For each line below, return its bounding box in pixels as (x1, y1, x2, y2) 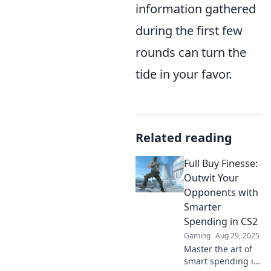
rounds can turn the (135, 44, 246, 61)
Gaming (184, 230, 211, 241)
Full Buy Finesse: (184, 157, 258, 171)
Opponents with (184, 186, 258, 200)
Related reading (135, 129, 232, 146)
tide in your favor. (135, 66, 232, 83)
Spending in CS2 (184, 215, 258, 229)
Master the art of (184, 243, 252, 255)
